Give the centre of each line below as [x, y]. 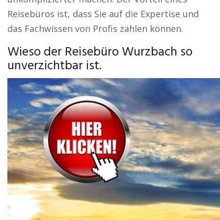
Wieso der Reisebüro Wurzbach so [100, 52]
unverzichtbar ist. [55, 66]
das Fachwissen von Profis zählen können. [95, 28]
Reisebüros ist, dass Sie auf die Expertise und [103, 14]
